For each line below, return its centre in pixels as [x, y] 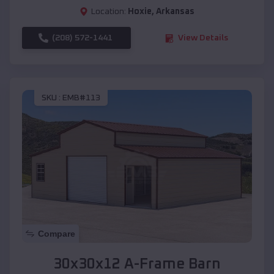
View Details [203, 38]
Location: [109, 12]
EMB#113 [81, 98]
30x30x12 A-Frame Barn [137, 265]
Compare [57, 234]
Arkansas [175, 12]
